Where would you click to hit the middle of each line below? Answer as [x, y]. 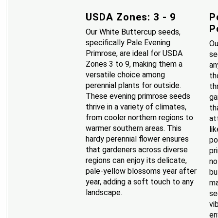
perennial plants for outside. [133, 85]
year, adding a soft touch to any [139, 182]
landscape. [104, 192]
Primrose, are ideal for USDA [134, 53]
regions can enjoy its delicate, [136, 160]
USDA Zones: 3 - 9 [131, 17]
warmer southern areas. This [133, 128]
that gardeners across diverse [136, 149]
